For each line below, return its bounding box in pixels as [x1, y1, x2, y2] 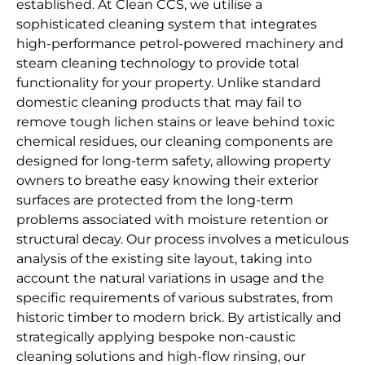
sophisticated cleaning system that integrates [16, 16, 317, 33]
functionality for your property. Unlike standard [16, 75, 321, 91]
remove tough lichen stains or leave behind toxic [16, 114, 335, 130]
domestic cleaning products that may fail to [16, 95, 301, 111]
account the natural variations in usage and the [16, 270, 324, 287]
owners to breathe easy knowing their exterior [16, 173, 319, 189]
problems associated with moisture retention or [16, 212, 328, 228]
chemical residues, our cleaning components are [16, 134, 333, 150]
